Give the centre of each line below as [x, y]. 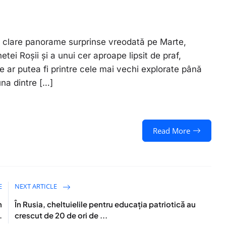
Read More [171, 131]
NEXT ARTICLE [37, 186]
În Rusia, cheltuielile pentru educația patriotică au [105, 204]
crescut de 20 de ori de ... [61, 215]
